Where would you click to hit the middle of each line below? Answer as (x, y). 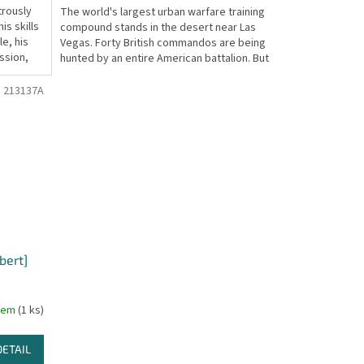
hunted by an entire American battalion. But (164, 58)
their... (74, 74)
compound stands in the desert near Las (158, 27)
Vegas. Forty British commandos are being (162, 43)
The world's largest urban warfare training (162, 12)
